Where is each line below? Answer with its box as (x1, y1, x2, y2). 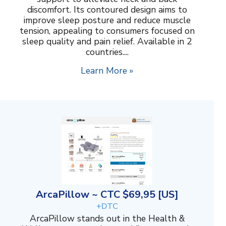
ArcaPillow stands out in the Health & (29, 212, 185, 225)
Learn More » (81, 65, 133, 77)
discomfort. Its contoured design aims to (27, 4, 187, 16)
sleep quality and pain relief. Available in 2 (22, 35, 192, 48)
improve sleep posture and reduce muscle (23, 14, 191, 27)
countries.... (85, 46, 129, 59)
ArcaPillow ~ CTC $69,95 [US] (35, 188, 179, 202)
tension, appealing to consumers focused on (19, 25, 195, 37)
